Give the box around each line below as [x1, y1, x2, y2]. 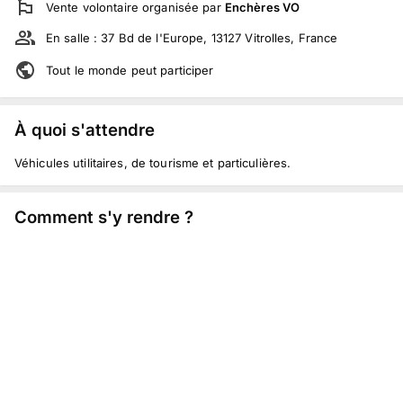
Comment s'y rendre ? [14, 207, 193, 228]
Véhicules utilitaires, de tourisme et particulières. [14, 155, 291, 170]
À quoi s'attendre [14, 119, 155, 139]
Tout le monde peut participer [46, 63, 214, 77]
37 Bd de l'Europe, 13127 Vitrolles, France [101, 31, 338, 45]
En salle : [46, 31, 102, 45]
